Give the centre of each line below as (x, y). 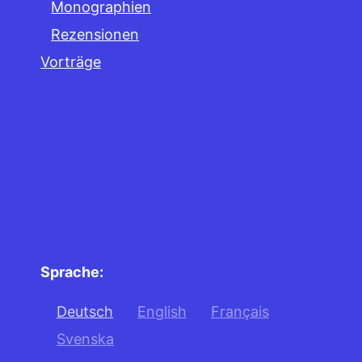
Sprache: (72, 272)
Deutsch (85, 311)
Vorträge (71, 62)
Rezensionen (95, 34)
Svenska (85, 339)
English (162, 311)
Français (240, 311)
